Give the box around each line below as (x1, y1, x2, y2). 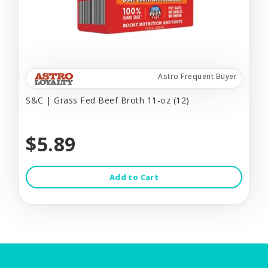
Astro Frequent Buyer (158, 71, 237, 81)
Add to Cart (109, 171, 159, 182)
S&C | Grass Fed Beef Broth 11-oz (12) (26, 94, 190, 106)
